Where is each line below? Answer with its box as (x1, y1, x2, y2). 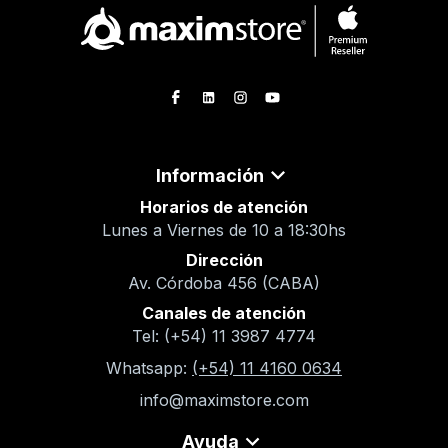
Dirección (185, 249, 263, 270)
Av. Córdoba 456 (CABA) (128, 272, 320, 293)
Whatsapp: (106, 357, 187, 378)
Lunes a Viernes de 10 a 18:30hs (102, 219, 346, 240)
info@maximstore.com (139, 389, 309, 410)
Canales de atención (142, 302, 306, 323)
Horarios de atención (140, 196, 308, 217)
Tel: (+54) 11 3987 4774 (132, 325, 316, 346)
